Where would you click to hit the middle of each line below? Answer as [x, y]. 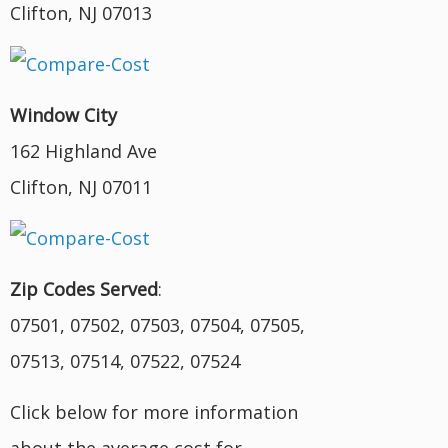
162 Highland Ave [83, 150]
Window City [63, 114]
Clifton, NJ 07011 [81, 186]
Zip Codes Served [84, 288]
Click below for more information [154, 411]
